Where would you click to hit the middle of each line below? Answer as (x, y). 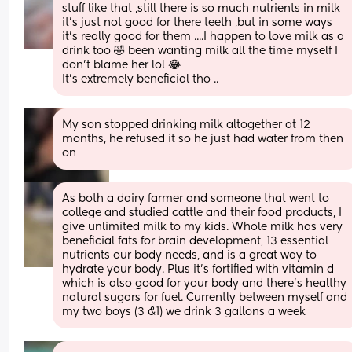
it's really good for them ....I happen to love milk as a (203, 37)
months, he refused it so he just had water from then (203, 139)
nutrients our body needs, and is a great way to (190, 255)
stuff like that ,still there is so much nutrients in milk (202, 8)
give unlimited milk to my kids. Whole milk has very (203, 227)
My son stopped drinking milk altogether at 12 (187, 125)
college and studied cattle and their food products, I (202, 213)
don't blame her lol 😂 (122, 65)
